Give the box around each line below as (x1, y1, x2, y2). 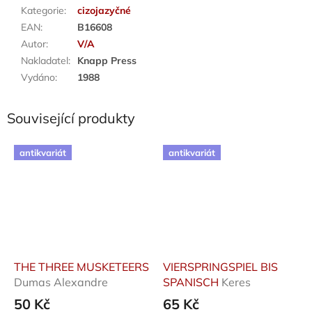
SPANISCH (163, 275, 221, 290)
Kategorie (21, 3, 64, 17)
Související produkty (7, 109, 135, 127)
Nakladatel (21, 54, 68, 67)
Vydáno (21, 70, 55, 84)
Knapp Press (77, 54, 136, 67)
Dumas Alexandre (14, 275, 108, 290)
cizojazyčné (77, 3, 131, 17)
